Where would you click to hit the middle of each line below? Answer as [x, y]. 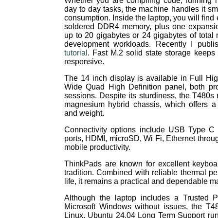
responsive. [84, 62]
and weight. [84, 113]
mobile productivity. [97, 147]
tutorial [76, 53]
